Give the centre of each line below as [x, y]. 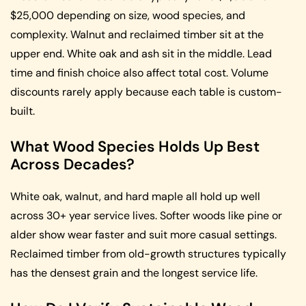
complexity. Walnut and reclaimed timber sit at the [137, 34]
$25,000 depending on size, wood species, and [128, 15]
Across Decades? [72, 164]
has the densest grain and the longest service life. [134, 273]
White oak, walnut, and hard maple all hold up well [135, 196]
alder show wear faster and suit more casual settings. [143, 234]
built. [23, 111]
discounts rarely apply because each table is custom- [146, 92]
